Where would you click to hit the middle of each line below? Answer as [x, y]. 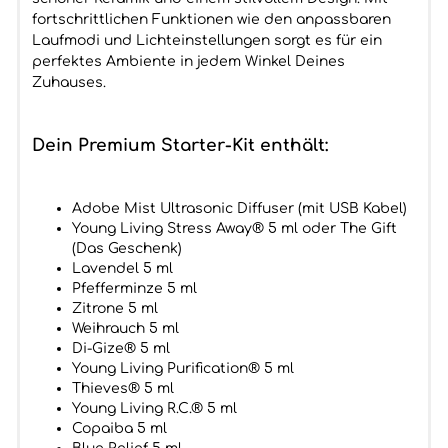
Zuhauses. [68, 82]
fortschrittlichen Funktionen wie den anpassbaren [211, 19]
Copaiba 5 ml [119, 428]
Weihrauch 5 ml [125, 328]
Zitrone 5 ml [114, 308]
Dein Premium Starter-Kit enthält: [179, 145]
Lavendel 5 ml [122, 268]
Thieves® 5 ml [122, 388]
